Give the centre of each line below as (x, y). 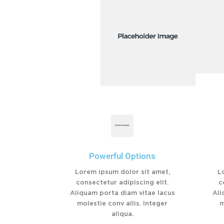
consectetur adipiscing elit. (122, 182)
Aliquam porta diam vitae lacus (122, 193)
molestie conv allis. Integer (122, 203)
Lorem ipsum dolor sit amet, (122, 172)
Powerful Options (122, 156)
